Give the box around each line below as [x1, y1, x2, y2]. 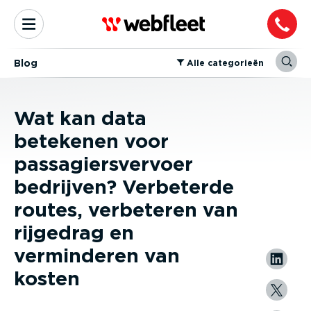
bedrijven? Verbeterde [14, 175, 234, 199]
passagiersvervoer [14, 152, 193, 176]
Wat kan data [14, 106, 146, 130]
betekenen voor [14, 129, 169, 153]
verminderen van [14, 244, 180, 267]
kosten [14, 267, 80, 290]
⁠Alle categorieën [186, 57, 264, 68]
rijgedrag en [14, 221, 134, 244]
